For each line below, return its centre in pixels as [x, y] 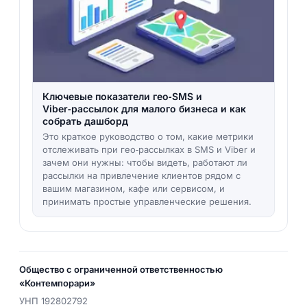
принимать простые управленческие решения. [147, 201]
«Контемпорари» [57, 283]
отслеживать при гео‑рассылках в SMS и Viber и [149, 149]
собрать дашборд [85, 121]
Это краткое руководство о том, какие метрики [148, 136]
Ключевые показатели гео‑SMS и [122, 96]
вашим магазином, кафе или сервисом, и [133, 188]
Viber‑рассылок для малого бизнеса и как [144, 108]
